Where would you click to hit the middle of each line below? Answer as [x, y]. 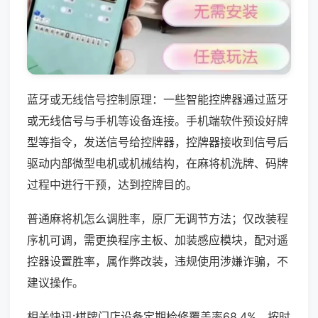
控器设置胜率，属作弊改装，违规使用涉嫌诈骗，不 [158, 261]
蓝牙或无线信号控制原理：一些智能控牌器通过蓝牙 [158, 99]
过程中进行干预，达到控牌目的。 [112, 184]
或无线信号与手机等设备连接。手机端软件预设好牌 [158, 120]
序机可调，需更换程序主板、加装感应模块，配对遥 [158, 240]
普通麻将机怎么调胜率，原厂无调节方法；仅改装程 [158, 218]
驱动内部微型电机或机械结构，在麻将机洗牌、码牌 [158, 163]
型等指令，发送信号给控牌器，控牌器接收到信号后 [158, 142]
